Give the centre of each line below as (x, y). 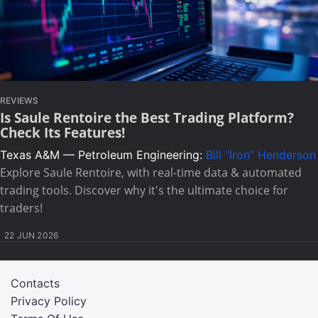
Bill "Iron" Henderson (261, 155)
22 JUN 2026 (32, 235)
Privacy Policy (49, 301)
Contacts (35, 283)
